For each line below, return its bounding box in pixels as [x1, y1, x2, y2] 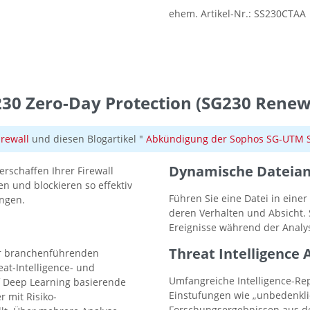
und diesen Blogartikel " [29, 132, 146, 146]
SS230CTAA [254, 7, 306, 21]
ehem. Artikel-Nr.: [169, 7, 254, 21]
